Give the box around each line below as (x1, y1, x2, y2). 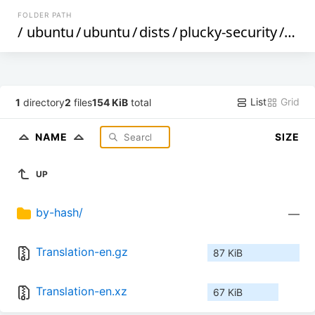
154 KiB (92, 96, 129, 108)
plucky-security (179, 22, 278, 41)
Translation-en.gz (36, 245, 128, 259)
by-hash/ (36, 205, 83, 220)
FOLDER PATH (18, 11, 72, 19)
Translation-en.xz (36, 284, 127, 299)
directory (20, 96, 65, 108)
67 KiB (213, 286, 243, 299)
